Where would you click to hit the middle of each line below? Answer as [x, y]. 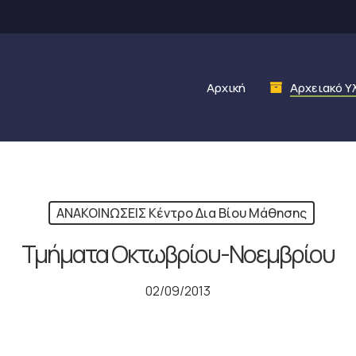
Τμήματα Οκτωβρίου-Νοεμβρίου [178, 254]
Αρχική [226, 87]
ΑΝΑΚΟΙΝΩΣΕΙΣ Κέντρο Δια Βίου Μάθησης [182, 213]
